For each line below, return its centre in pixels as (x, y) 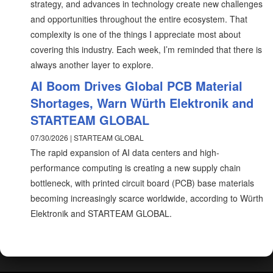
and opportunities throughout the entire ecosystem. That (139, 19)
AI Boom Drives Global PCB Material (136, 86)
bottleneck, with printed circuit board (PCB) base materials (142, 183)
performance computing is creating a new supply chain (136, 168)
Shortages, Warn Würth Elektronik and (142, 103)
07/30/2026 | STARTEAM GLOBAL (87, 137)
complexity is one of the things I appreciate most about (136, 34)
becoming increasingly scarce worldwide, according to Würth (147, 198)
